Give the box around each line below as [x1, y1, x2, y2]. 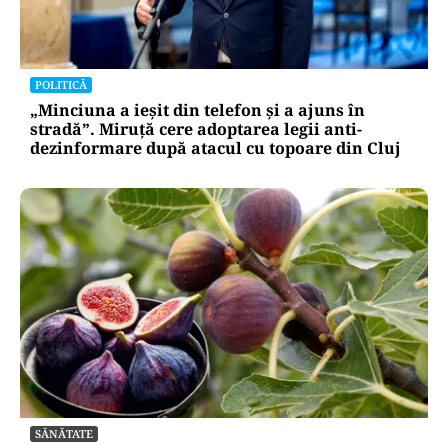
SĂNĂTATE [35, 425, 93, 441]
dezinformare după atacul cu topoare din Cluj [30, 137, 401, 160]
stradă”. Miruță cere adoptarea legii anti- [30, 118, 362, 141]
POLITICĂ [35, 77, 87, 93]
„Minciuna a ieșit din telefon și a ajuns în [30, 99, 365, 122]
